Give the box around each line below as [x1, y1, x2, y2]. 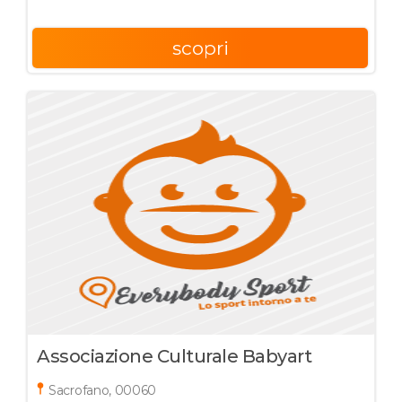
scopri [171, 37, 229, 59]
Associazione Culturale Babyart [37, 345, 311, 367]
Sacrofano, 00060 [48, 382, 157, 398]
